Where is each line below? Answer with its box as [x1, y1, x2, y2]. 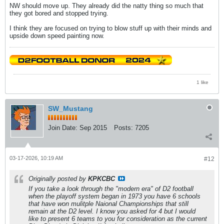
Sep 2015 [79, 124, 107, 132]
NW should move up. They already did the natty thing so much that [9, 2, 203, 10]
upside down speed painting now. [9, 32, 104, 40]
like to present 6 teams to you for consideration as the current [28, 215, 207, 223]
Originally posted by [28, 175, 88, 183]
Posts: [114, 124, 133, 132]
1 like [196, 79, 208, 85]
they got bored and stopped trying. [9, 9, 108, 17]
